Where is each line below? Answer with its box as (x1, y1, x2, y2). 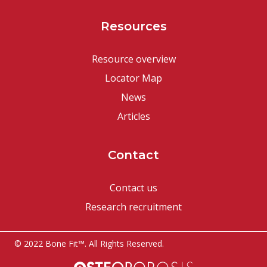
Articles (117, 109, 150, 123)
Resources (100, 18, 167, 33)
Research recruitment (85, 200, 182, 213)
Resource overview (91, 52, 176, 66)
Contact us (110, 181, 157, 194)
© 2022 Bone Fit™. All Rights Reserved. (14, 237, 164, 249)
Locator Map (105, 71, 162, 85)
